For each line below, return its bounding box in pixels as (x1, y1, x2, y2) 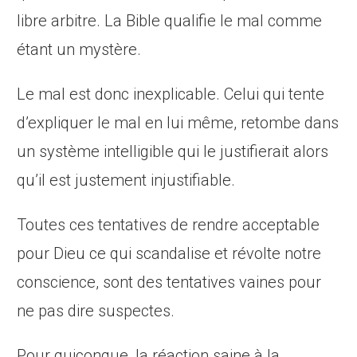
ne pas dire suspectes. (17, 301, 175, 321)
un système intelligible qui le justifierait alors (17, 142, 329, 162)
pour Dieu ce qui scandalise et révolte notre (17, 244, 322, 264)
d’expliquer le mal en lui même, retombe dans (17, 113, 339, 133)
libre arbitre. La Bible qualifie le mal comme (17, 11, 323, 31)
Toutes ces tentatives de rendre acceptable (17, 215, 320, 235)
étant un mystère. (17, 40, 142, 60)
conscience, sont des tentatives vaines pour (17, 273, 322, 292)
